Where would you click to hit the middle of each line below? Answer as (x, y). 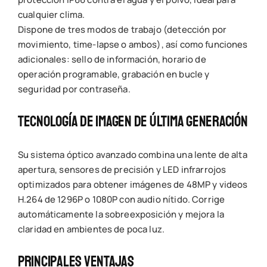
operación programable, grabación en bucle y (114, 74)
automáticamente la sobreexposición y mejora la (121, 215)
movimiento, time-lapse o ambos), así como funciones (133, 45)
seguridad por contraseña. (74, 89)
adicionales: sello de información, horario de (112, 60)
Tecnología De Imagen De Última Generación (133, 122)
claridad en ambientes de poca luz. (91, 229)
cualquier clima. (51, 15)
